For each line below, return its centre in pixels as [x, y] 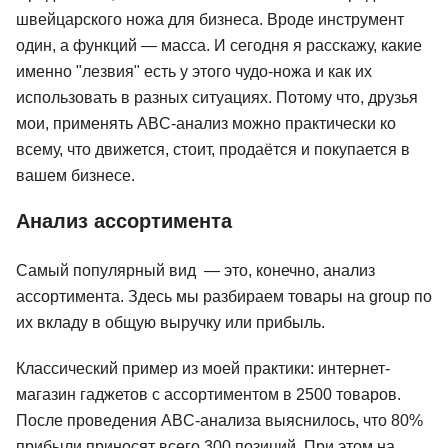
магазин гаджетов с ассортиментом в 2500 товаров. [208, 394]
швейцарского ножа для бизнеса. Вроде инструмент [210, 19]
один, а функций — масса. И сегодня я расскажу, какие [219, 45]
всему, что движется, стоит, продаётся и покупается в [213, 149]
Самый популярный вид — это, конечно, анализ [195, 270]
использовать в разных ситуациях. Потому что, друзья [217, 97]
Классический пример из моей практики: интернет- [203, 368]
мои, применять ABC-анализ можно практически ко [206, 123]
